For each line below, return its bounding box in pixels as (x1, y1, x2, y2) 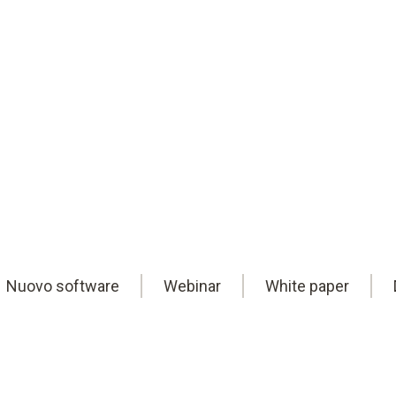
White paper (265, 276, 349, 295)
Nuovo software (6, 276, 119, 295)
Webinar (164, 276, 221, 295)
